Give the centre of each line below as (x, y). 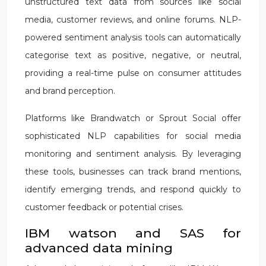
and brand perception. (70, 91)
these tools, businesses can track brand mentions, (133, 172)
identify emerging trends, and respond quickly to (133, 189)
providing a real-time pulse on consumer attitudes (133, 73)
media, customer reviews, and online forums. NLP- (133, 20)
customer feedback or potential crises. (104, 207)
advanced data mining (99, 248)
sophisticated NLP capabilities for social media (133, 136)
